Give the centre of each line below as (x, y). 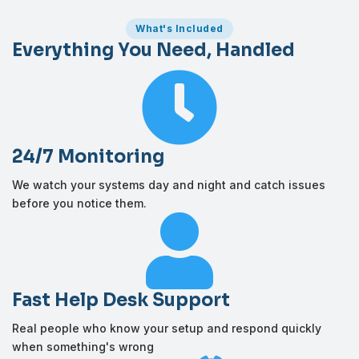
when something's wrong (83, 347)
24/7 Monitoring (88, 157)
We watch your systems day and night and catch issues (169, 185)
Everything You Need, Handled (153, 50)
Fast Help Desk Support (121, 300)
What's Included (179, 28)
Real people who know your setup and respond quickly (167, 328)
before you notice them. (79, 203)
